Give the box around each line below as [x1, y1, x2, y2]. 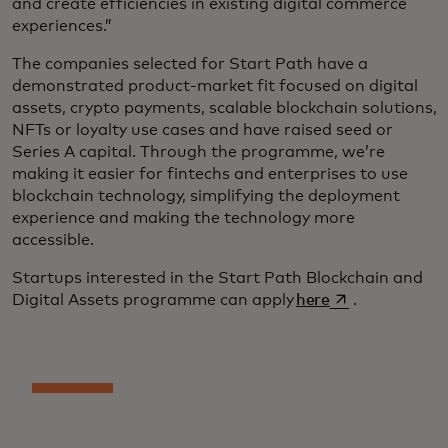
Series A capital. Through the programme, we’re [12, 144, 385, 161]
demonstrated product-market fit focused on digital [12, 78, 418, 95]
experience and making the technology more [12, 210, 355, 227]
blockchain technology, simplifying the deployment [12, 188, 400, 205]
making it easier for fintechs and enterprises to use [12, 166, 408, 183]
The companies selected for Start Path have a [12, 56, 368, 73]
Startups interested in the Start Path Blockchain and [12, 270, 423, 287]
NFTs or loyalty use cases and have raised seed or [12, 122, 393, 139]
